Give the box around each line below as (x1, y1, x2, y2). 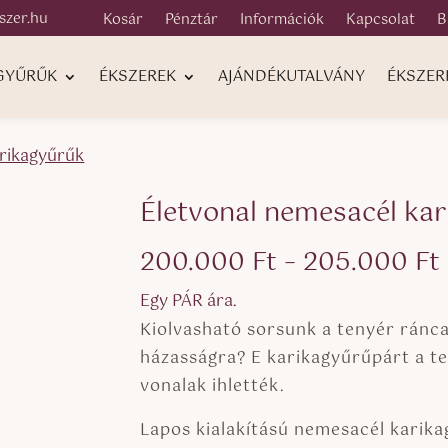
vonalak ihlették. (140, 373, 286, 400)
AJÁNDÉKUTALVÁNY (218, 64, 366, 89)
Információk (240, 8, 325, 32)
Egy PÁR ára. (140, 288, 238, 315)
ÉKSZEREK (99, 64, 177, 89)
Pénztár (165, 8, 219, 32)
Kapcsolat (346, 8, 416, 32)
